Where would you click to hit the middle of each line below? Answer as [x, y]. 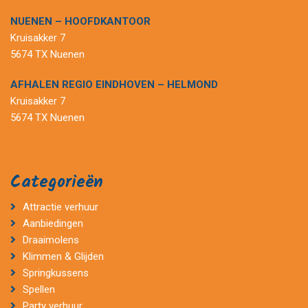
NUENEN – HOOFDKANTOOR [80, 22]
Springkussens [55, 273]
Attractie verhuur [60, 207]
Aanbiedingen [53, 224]
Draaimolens [51, 240]
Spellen [38, 290]
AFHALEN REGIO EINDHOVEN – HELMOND [114, 85]
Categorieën [57, 183]
